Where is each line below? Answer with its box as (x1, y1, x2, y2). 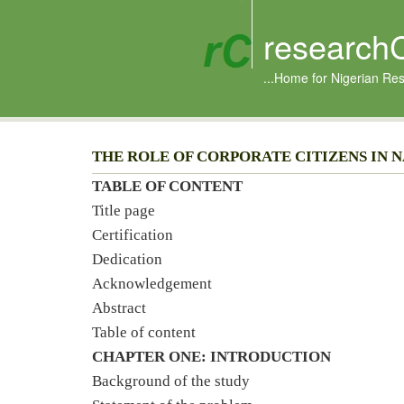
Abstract (92, 299, 153, 317)
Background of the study (92, 372, 250, 390)
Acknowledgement (92, 275, 212, 292)
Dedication (92, 251, 166, 268)
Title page (92, 202, 162, 219)
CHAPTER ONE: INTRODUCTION (92, 348, 331, 365)
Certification (92, 226, 173, 243)
